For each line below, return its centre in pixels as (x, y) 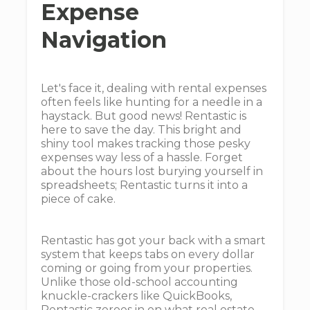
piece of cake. (78, 199)
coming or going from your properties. (147, 268)
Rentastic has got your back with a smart (153, 240)
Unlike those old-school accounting (139, 282)
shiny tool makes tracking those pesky (146, 144)
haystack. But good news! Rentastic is (144, 116)
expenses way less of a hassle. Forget (142, 157)
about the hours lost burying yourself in (152, 171)
